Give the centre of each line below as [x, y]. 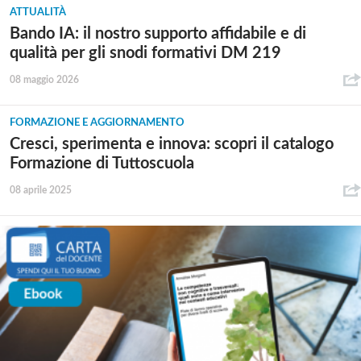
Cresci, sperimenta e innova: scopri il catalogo [172, 145]
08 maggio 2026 [44, 79]
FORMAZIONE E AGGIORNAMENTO [97, 123]
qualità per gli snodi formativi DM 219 [145, 53]
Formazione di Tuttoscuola [102, 164]
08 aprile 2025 [41, 191]
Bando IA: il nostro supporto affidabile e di [158, 33]
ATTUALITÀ [38, 12]
